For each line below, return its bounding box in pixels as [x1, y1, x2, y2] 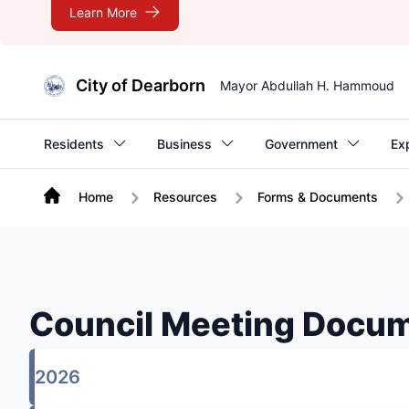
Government [265, 135, 338, 152]
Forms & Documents [257, 189, 378, 204]
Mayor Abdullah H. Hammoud [220, 78, 395, 93]
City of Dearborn [76, 76, 206, 95]
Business [157, 135, 212, 152]
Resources [153, 189, 217, 204]
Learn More [69, 4, 137, 20]
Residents [44, 135, 104, 152]
